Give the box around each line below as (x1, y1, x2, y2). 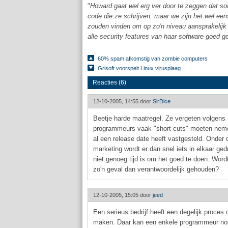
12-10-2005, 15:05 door (93, 192, 153, 198)
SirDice (153, 98, 170, 104)
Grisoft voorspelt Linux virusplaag (98, 65, 181, 71)
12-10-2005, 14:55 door (93, 98, 153, 104)
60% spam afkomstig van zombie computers (98, 55, 208, 62)
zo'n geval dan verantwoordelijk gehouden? (93, 165, 219, 173)
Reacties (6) (93, 79, 126, 86)
